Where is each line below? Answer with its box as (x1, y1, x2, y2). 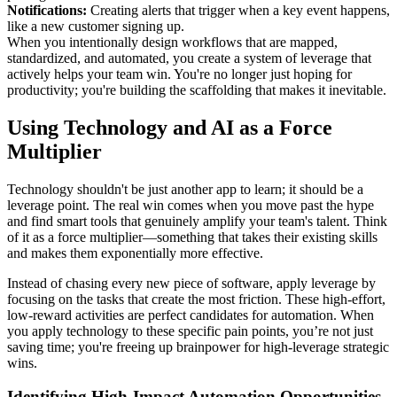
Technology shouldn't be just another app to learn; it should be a (7, 181, 363, 197)
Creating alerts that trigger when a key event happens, (87, 2, 390, 18)
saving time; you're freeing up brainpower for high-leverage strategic (7, 339, 389, 354)
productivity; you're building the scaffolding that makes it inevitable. (7, 82, 386, 97)
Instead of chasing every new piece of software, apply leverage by (7, 275, 376, 291)
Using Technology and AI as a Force (7, 115, 332, 139)
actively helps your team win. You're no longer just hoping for (7, 66, 352, 82)
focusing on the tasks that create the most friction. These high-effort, (7, 291, 385, 307)
